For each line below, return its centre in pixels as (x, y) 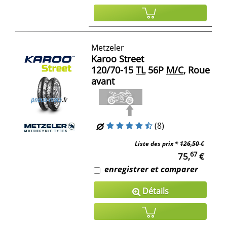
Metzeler (108, 48)
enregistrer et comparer (151, 169)
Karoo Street (118, 59)
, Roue (197, 70)
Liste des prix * (157, 144)
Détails (154, 191)
